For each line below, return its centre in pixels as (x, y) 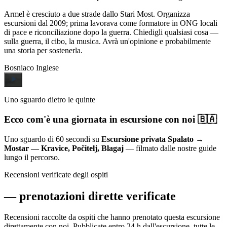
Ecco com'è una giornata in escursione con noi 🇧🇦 (110, 119)
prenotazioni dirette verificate (96, 196)
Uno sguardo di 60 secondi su (53, 139)
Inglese (47, 68)
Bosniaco (19, 68)
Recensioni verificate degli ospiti (56, 174)
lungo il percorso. (32, 157)
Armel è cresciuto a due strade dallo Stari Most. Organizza (97, 14)
